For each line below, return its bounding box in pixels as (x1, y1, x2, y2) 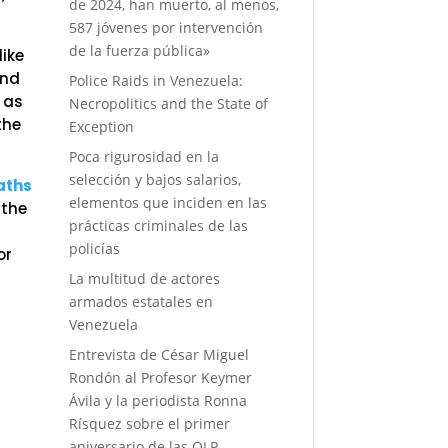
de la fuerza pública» (68, 40, 210, 60)
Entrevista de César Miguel (68, 344, 249, 364)
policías (68, 238, 120, 258)
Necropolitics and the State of (68, 93, 268, 113)
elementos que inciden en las (68, 192, 267, 212)
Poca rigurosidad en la (68, 146, 219, 166)
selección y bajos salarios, (68, 169, 241, 189)
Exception (68, 116, 134, 136)
